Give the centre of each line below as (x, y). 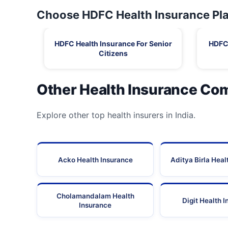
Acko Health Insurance (95, 160)
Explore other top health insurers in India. (116, 115)
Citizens (113, 53)
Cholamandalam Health (95, 196)
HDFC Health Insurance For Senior (113, 44)
